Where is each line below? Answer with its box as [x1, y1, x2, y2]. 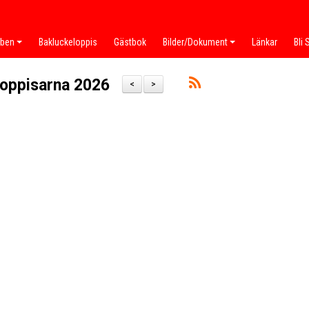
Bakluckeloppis [39, 37, 97, 48]
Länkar [252, 37, 277, 48]
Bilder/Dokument [163, 37, 228, 48]
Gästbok [114, 37, 146, 48]
